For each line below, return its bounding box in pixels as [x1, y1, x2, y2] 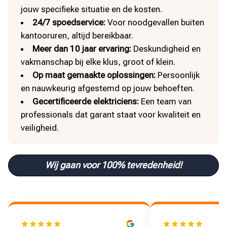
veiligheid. [21, 123, 59, 133]
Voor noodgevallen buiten [105, 17, 205, 27]
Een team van [139, 96, 192, 106]
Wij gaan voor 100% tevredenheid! [45, 160, 182, 171]
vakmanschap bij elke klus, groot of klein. [21, 57, 176, 67]
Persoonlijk [156, 70, 200, 80]
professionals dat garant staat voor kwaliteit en [21, 109, 201, 120]
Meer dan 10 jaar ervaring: [32, 44, 132, 54]
